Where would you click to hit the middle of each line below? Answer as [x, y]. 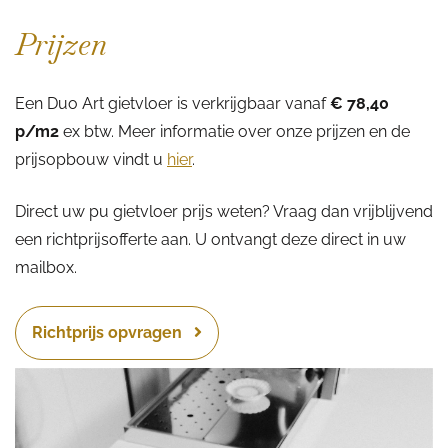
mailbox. [46, 267]
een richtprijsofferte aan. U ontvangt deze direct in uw [210, 239]
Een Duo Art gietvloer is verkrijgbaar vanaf [172, 103]
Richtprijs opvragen [109, 332]
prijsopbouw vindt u [91, 159]
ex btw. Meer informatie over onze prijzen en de [234, 131]
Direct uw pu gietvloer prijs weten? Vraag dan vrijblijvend [224, 211]
